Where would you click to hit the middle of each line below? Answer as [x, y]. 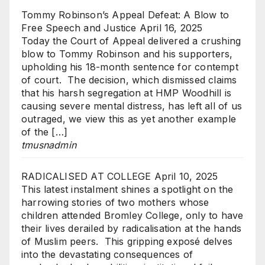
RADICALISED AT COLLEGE [86, 177]
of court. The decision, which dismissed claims [129, 80]
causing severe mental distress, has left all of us [132, 106]
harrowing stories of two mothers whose [115, 203]
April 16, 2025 [171, 28]
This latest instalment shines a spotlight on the [127, 190]
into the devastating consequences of [107, 255]
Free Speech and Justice [79, 28]
